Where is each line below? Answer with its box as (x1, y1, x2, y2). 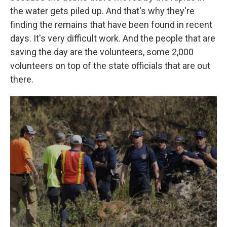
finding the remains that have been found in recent (10, 19, 212, 30)
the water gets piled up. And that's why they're (10, 6, 195, 16)
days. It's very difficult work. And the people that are (10, 33, 215, 44)
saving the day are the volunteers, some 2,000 (10, 47, 194, 57)
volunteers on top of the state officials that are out (10, 60, 210, 71)
